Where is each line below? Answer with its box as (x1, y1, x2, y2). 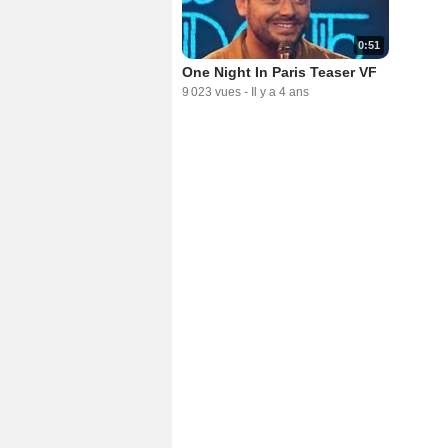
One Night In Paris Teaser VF (182, 64, 377, 81)
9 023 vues (182, 85, 241, 100)
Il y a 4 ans (251, 85, 309, 100)
